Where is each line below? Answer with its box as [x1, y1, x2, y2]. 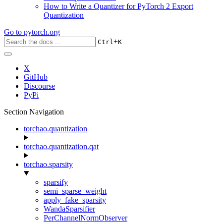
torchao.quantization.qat [24, 142, 99, 151]
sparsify [44, 178, 68, 186]
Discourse [24, 82, 55, 90]
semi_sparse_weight [44, 187, 107, 195]
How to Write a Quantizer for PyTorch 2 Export [44, 2, 193, 10]
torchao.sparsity [24, 160, 73, 168]
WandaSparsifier [44, 205, 95, 213]
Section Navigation [4, 108, 64, 116]
